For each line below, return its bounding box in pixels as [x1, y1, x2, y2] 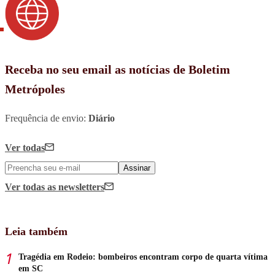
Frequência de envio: [5, 112, 88, 123]
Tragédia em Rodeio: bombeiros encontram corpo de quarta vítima [18, 252, 268, 261]
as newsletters [47, 181, 104, 192]
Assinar [123, 163, 150, 172]
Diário [88, 112, 115, 123]
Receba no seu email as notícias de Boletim [5, 62, 230, 76]
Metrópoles [5, 82, 65, 96]
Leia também [5, 225, 68, 238]
